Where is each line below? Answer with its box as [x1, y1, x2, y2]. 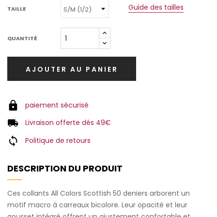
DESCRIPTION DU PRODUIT [7, 162, 123, 174]
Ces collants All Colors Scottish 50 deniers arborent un [7, 188, 190, 198]
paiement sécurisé [25, 100, 89, 110]
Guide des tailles [128, 2, 184, 13]
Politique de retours [25, 135, 91, 145]
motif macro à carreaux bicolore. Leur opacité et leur [7, 200, 187, 210]
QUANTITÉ [7, 34, 37, 42]
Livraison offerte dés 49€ [25, 118, 111, 128]
